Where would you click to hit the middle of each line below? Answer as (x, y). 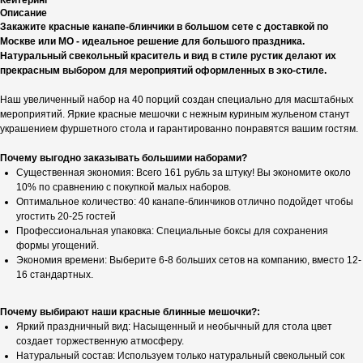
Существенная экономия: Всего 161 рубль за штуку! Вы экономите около (184, 173)
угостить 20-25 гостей (66, 217)
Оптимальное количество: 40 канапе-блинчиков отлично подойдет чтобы (185, 202)
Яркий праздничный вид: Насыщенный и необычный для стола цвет (174, 327)
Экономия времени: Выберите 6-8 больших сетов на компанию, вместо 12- (189, 261)
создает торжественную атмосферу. (100, 342)
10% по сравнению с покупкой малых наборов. (124, 188)
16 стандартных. (55, 275)
